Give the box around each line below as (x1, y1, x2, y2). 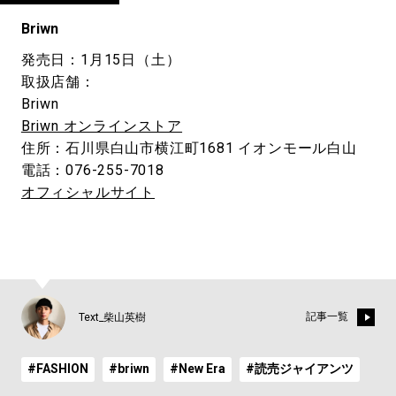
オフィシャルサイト (20, 184, 156, 202)
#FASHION (27, 362, 88, 377)
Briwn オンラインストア (20, 118, 183, 135)
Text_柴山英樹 (78, 311, 146, 324)
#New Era (169, 362, 225, 377)
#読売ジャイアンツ (245, 362, 354, 377)
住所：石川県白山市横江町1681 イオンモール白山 (20, 140, 357, 157)
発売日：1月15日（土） (20, 51, 181, 69)
